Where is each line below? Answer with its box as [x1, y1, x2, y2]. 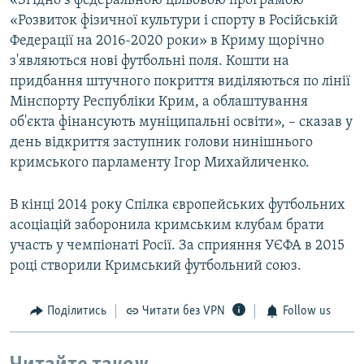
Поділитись [46, 305, 106, 318]
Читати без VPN [142, 305, 225, 318]
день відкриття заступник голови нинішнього [10, 135, 313, 151]
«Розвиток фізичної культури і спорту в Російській [10, 13, 338, 29]
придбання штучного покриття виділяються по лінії [10, 74, 350, 90]
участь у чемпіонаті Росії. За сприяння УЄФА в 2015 [10, 238, 344, 254]
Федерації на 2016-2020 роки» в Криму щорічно [10, 33, 324, 50]
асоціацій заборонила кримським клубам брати [10, 218, 324, 234]
